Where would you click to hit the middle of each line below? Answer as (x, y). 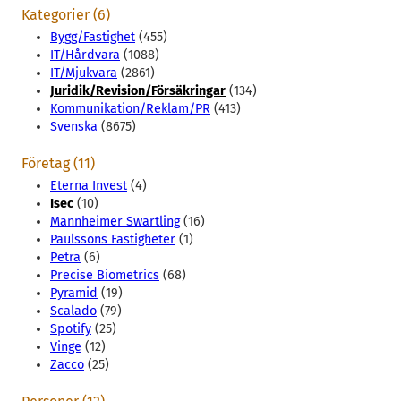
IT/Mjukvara (84, 73)
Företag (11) (58, 164)
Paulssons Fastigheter (113, 240)
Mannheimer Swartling (115, 222)
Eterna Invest (89, 186)
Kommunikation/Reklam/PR (130, 109)
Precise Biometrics (105, 276)
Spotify (71, 329)
